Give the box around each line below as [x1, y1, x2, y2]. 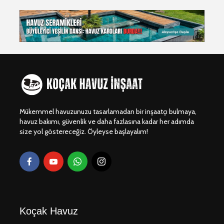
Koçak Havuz [19, 205, 78, 216]
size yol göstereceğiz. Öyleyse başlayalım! [19, 126, 148, 136]
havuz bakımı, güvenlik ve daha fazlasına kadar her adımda [19, 116, 194, 126]
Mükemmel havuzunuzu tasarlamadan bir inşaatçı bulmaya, [19, 106, 196, 116]
